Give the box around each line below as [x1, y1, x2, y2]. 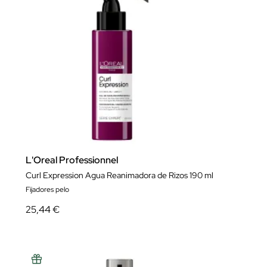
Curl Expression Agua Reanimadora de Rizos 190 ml [26, 170, 213, 181]
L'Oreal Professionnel [26, 154, 118, 166]
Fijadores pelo [26, 185, 69, 194]
